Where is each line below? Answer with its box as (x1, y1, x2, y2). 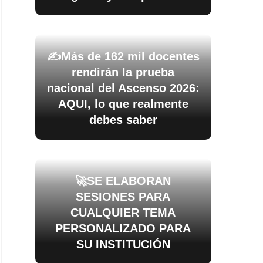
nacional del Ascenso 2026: (46, 82, 200, 95)
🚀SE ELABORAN (75, 174, 171, 187)
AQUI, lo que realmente (58, 97, 188, 110)
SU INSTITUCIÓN (76, 238, 170, 251)
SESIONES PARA (76, 190, 171, 203)
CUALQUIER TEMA (70, 206, 176, 219)
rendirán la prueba (72, 66, 175, 79)
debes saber (89, 113, 157, 126)
